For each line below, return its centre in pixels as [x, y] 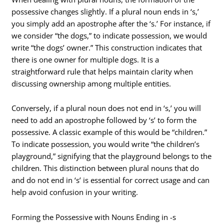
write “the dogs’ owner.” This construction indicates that [107, 47]
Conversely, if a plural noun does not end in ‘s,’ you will [106, 108]
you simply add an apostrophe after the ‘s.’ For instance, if [111, 23]
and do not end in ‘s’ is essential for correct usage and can [111, 180]
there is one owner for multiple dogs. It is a [85, 59]
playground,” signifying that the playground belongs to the [112, 156]
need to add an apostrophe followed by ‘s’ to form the [104, 120]
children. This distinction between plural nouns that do [105, 168]
